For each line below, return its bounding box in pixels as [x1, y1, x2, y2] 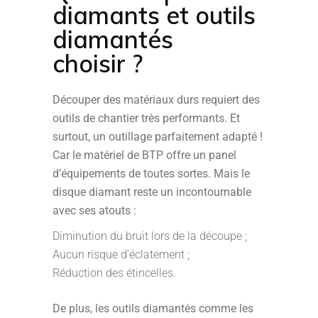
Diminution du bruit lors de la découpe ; [53, 229, 247, 243]
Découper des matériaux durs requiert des [53, 93, 260, 106]
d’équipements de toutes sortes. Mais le [53, 167, 250, 180]
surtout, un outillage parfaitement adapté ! [53, 130, 263, 143]
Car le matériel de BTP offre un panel [53, 148, 236, 162]
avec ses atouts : [53, 204, 136, 217]
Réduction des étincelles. [53, 266, 176, 280]
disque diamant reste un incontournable [53, 185, 251, 199]
